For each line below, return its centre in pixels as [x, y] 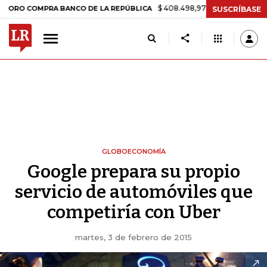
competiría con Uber [133, 212]
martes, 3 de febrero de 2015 [133, 237]
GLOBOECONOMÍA [133, 151]
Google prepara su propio [133, 172]
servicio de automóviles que [133, 192]
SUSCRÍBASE [237, 9]
